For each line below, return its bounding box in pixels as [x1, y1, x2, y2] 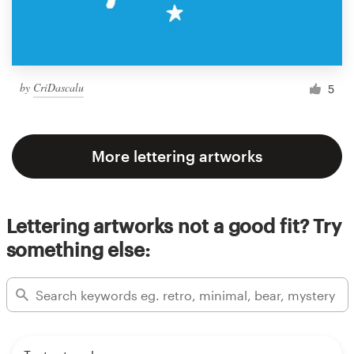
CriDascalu [33, 79, 84, 95]
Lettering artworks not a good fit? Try [6, 214, 341, 238]
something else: [6, 238, 150, 262]
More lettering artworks [92, 147, 262, 166]
